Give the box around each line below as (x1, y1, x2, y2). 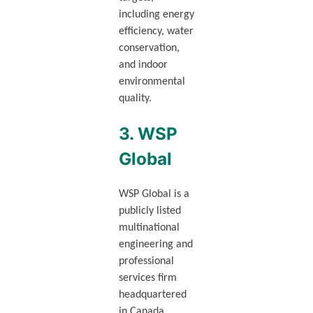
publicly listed (118, 205, 181, 217)
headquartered (118, 289, 187, 300)
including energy (118, 9, 194, 21)
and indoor (118, 59, 168, 71)
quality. (118, 93, 152, 105)
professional (118, 255, 174, 267)
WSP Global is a (118, 188, 189, 200)
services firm (118, 272, 177, 284)
